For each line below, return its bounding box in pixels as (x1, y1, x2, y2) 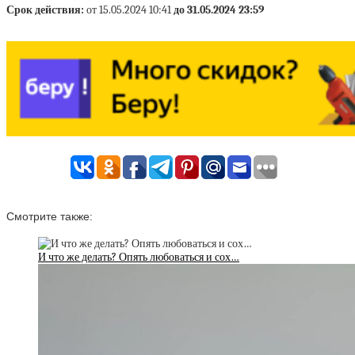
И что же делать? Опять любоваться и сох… (38, 250, 239, 265)
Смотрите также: (6, 209, 93, 223)
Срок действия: (6, 3, 86, 17)
